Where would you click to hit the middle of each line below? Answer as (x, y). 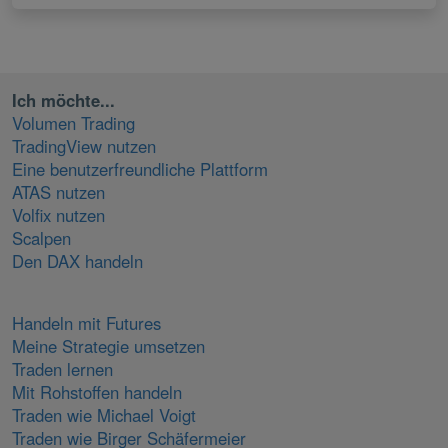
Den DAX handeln (77, 260)
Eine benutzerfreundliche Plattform (140, 168)
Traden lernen (62, 368)
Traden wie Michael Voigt (104, 414)
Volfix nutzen (58, 214)
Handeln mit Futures (86, 322)
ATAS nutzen (58, 191)
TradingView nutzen (84, 145)
